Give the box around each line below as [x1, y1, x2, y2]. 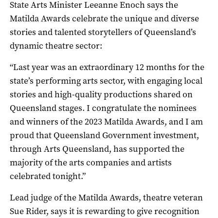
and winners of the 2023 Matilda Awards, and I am [10, 115, 203, 127]
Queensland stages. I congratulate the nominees [10, 102, 197, 114]
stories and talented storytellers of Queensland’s [10, 26, 196, 38]
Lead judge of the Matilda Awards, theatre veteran [10, 191, 203, 203]
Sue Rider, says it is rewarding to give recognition [10, 205, 200, 217]
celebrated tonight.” [10, 170, 86, 182]
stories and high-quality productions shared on [10, 88, 193, 100]
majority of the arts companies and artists [10, 156, 172, 168]
